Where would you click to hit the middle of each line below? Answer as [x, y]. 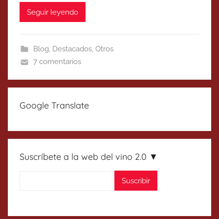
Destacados [72, 49]
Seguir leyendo [53, 12]
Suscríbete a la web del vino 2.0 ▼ [89, 157]
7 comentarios [57, 62]
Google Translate [54, 106]
